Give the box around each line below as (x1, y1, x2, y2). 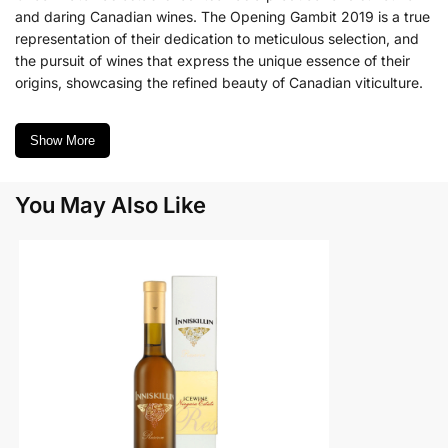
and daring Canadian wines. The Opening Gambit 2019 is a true (15, 7, 430, 25)
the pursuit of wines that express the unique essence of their (15, 51, 410, 69)
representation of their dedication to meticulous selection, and (15, 29, 419, 47)
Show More (30, 133, 95, 149)
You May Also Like (15, 192, 207, 219)
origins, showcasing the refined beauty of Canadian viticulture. (15, 73, 423, 91)
